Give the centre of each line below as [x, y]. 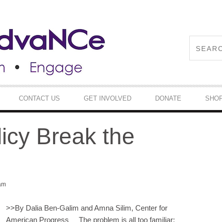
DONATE [168, 98]
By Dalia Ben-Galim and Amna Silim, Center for [91, 208]
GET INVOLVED [108, 98]
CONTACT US [39, 98]
